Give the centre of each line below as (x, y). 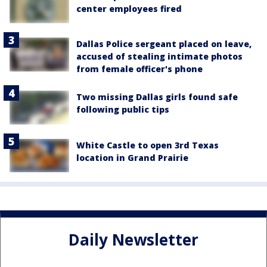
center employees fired (129, 9)
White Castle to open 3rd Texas (148, 145)
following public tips (123, 110)
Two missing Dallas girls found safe (157, 97)
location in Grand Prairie (132, 157)
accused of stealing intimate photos (159, 57)
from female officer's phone (139, 69)
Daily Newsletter (133, 240)
